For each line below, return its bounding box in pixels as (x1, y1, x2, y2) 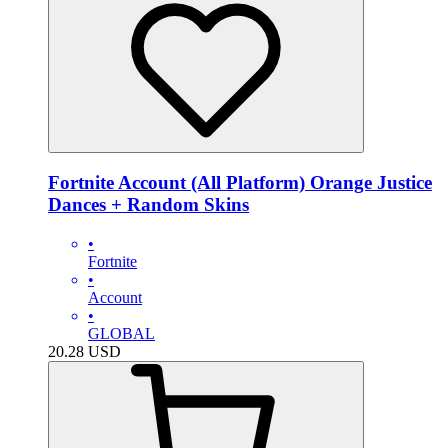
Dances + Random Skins (48, 193, 249, 215)
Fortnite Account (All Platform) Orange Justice (48, 171, 432, 193)
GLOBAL (88, 324, 155, 342)
